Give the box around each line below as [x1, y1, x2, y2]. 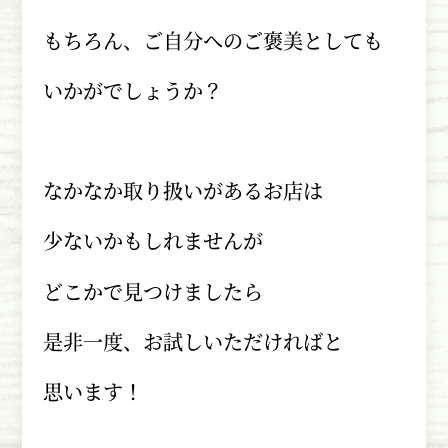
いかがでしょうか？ [42, 76, 223, 106]
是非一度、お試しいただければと [42, 326, 343, 356]
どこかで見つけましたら [42, 276, 263, 306]
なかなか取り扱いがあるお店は [42, 176, 323, 206]
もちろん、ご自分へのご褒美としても [42, 26, 383, 56]
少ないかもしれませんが [42, 226, 263, 256]
